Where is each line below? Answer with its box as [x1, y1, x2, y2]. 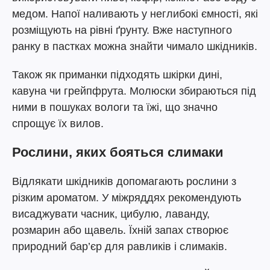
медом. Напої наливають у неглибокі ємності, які [12, 8, 258, 20]
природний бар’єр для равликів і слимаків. [12, 240, 227, 253]
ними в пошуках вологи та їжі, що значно [12, 101, 218, 113]
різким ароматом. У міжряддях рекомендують [12, 192, 241, 204]
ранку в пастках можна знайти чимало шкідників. [12, 40, 257, 52]
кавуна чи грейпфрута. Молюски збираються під [12, 85, 256, 97]
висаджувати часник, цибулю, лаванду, [12, 208, 210, 220]
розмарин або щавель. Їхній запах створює [12, 224, 228, 236]
